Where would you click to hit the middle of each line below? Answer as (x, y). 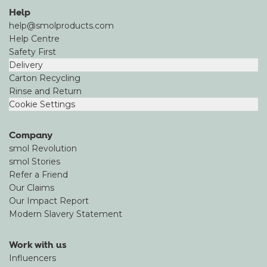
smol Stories (35, 162)
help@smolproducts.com (61, 26)
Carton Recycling (45, 78)
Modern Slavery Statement (66, 214)
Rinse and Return (45, 91)
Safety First (32, 52)
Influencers (32, 258)
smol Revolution (43, 149)
